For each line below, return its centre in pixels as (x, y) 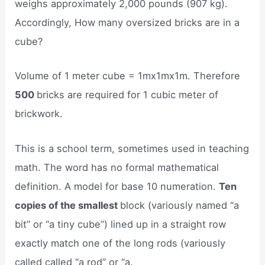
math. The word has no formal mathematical (117, 167)
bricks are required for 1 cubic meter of (128, 95)
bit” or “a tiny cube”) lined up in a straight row (121, 224)
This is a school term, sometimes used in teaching (132, 148)
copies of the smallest (68, 205)
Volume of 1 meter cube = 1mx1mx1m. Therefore (128, 76)
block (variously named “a (180, 205)
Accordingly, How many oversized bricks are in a (127, 23)
